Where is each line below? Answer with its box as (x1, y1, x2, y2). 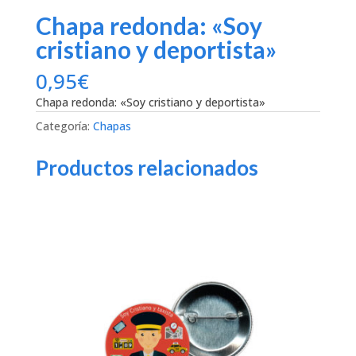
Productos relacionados (35, 154, 258, 180)
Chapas (92, 118, 131, 133)
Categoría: (35, 118, 93, 133)
